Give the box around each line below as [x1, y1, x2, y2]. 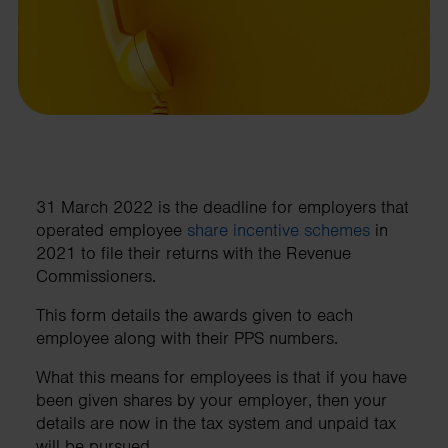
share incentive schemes [187, 218, 370, 241]
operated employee [36, 218, 187, 241]
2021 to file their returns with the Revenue [36, 241, 351, 264]
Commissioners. [36, 264, 156, 287]
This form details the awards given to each [36, 303, 353, 326]
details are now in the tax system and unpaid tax [36, 411, 396, 434]
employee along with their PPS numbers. [36, 326, 343, 349]
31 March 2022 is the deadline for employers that [36, 195, 409, 218]
